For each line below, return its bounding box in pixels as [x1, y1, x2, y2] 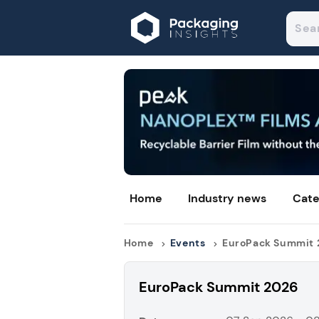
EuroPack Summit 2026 [138, 278, 298, 297]
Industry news [188, 191, 267, 206]
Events [169, 236, 206, 250]
